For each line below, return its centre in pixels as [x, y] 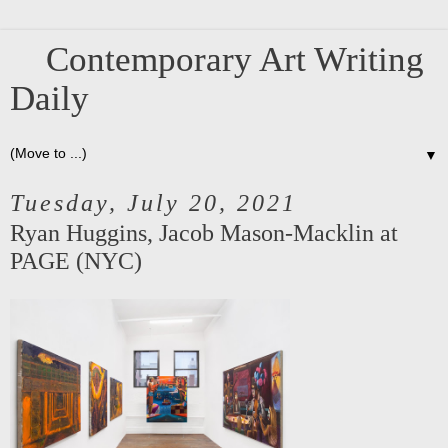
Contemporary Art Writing [217, 59]
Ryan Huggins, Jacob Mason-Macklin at [204, 232]
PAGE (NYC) [76, 260]
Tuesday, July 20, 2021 [153, 203]
